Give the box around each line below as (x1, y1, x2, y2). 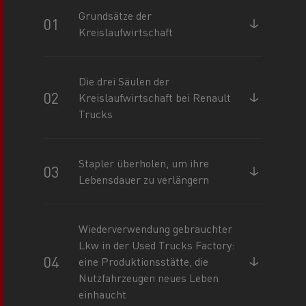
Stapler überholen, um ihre (79, 155, 210, 170)
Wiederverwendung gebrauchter (79, 221, 233, 236)
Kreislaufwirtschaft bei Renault (79, 89, 232, 105)
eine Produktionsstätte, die (79, 253, 209, 268)
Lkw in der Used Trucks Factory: (79, 237, 235, 252)
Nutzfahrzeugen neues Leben (79, 270, 219, 285)
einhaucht (79, 286, 127, 301)
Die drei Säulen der (79, 73, 170, 88)
